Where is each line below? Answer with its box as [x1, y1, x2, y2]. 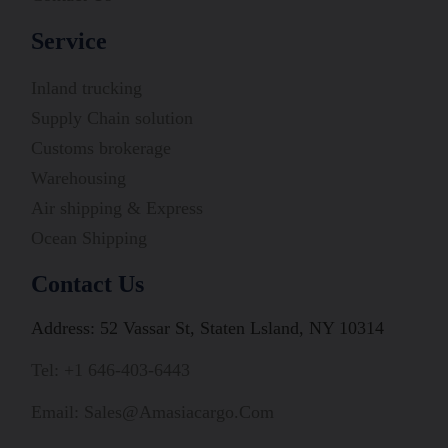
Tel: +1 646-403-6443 [31, 359, 191, 380]
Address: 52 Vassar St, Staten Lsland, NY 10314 [31, 317, 385, 338]
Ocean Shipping [31, 227, 148, 248]
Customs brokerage [31, 137, 172, 158]
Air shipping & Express [31, 197, 204, 218]
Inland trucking [31, 77, 143, 98]
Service [31, 27, 108, 54]
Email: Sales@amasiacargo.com [31, 401, 275, 422]
